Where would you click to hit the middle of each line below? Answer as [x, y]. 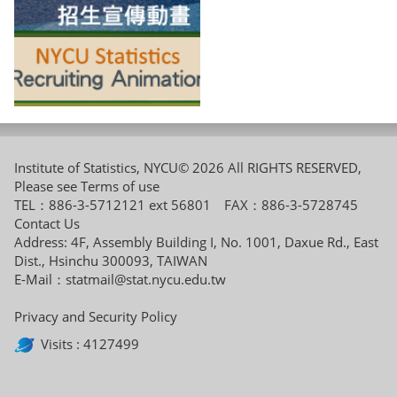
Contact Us [47, 224]
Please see [47, 187]
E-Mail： [40, 280]
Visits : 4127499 [90, 343]
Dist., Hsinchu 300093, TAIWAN [111, 261]
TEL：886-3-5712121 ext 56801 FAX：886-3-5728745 [193, 205]
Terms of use [120, 187]
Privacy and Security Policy [96, 317]
